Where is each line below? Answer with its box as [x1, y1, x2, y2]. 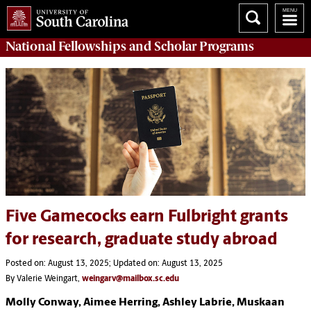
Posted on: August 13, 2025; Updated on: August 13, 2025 [6, 259, 223, 268]
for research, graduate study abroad [6, 231, 278, 249]
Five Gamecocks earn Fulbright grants [6, 208, 288, 226]
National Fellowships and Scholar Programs [6, 38, 254, 54]
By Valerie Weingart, [6, 274, 82, 283]
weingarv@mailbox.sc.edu [82, 274, 179, 283]
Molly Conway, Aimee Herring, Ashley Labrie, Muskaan [6, 296, 285, 308]
